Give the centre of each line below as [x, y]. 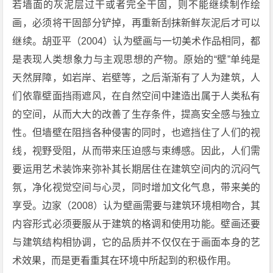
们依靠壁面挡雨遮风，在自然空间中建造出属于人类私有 [136, 96]
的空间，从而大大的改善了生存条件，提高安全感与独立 [136, 114]
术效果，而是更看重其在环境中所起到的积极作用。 [125, 261]
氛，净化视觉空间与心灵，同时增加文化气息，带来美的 [136, 187]
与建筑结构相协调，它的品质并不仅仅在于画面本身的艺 [136, 242]
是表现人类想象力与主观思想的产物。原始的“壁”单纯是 [136, 59]
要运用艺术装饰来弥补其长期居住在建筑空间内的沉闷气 [136, 169]
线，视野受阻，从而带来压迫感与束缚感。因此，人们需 [136, 151]
